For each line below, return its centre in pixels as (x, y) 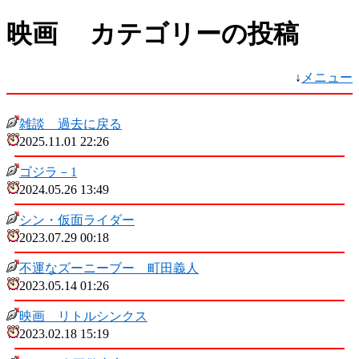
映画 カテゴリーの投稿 (153, 34)
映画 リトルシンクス (83, 316)
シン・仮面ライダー (77, 220)
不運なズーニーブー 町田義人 (109, 268)
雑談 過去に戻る (71, 123)
